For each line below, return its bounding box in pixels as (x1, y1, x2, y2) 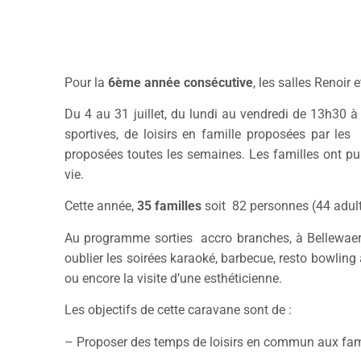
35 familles (137, 198, 201, 214)
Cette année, (64, 198, 137, 214)
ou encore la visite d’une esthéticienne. (64, 270, 282, 286)
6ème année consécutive (105, 74, 253, 90)
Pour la (64, 74, 105, 90)
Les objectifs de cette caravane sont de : (64, 302, 292, 318)
